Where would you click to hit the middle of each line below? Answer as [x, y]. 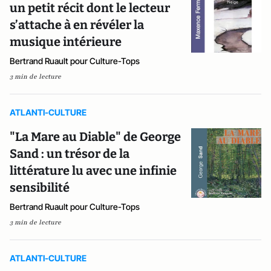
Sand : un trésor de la [70, 153]
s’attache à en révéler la [77, 24]
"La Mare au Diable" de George [95, 136]
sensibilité [40, 187]
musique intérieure [66, 41]
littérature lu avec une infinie [93, 170]
